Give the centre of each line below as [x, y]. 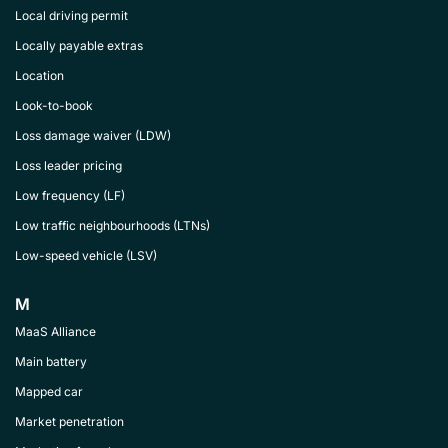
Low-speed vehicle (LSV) [86, 255]
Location [39, 75]
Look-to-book [54, 105]
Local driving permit [71, 15]
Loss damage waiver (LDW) [93, 135]
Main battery [51, 361]
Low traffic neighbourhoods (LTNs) [112, 225]
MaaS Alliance [55, 331]
